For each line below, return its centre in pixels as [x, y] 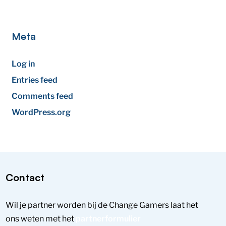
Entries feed [35, 80]
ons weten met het [40, 219]
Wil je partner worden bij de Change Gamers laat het [102, 205]
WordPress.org [41, 112]
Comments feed [43, 96]
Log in [23, 64]
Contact [25, 177]
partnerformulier [108, 219]
